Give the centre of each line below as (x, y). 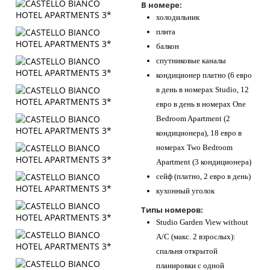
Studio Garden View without (202, 222)
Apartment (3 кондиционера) (204, 162)
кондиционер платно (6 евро (204, 75)
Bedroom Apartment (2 (193, 118)
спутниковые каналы (191, 61)
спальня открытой (187, 251)
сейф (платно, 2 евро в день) (203, 176)
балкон (168, 46)
